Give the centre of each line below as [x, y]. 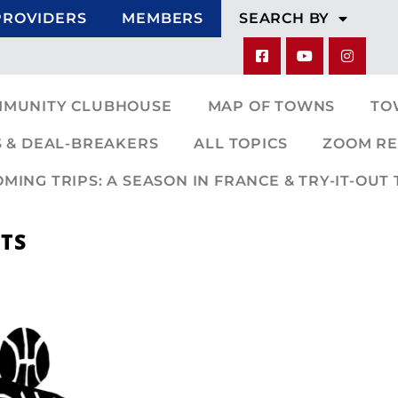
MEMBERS [163, 18]
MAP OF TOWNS [271, 106]
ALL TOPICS [241, 143]
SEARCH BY [284, 18]
